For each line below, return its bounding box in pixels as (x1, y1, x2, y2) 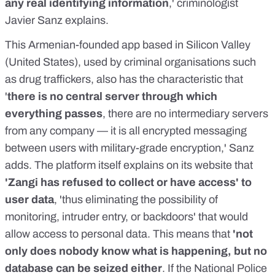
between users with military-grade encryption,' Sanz (5, 141, 254, 154)
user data (5, 193, 54, 206)
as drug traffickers (5, 72, 91, 85)
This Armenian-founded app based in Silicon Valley (5, 38, 250, 51)
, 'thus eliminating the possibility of (54, 193, 218, 206)
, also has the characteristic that (91, 72, 243, 85)
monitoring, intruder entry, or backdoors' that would (5, 210, 248, 223)
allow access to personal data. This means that (5, 227, 233, 240)
